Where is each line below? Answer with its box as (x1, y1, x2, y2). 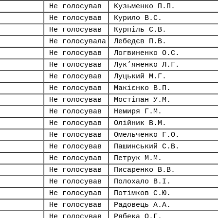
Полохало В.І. (114, 178, 171, 185)
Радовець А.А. (114, 201, 171, 209)
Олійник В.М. (114, 119, 166, 127)
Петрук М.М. (114, 154, 162, 162)
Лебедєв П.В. (114, 37, 166, 45)
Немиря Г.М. (114, 108, 162, 115)
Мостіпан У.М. (114, 96, 171, 104)
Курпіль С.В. (114, 26, 166, 34)
